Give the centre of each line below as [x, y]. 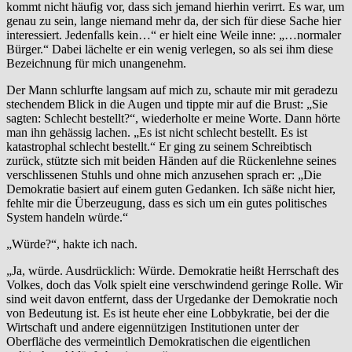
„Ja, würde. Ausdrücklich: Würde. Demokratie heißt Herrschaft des [172, 270]
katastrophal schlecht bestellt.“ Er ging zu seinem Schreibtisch [159, 146]
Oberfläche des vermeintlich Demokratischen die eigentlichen [158, 341]
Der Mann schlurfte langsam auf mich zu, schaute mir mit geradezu [172, 90]
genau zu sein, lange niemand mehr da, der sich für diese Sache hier [174, 20]
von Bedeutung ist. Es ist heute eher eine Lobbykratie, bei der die [168, 313]
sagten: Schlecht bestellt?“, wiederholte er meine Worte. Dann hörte [173, 118]
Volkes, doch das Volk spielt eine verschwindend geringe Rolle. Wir [174, 284]
